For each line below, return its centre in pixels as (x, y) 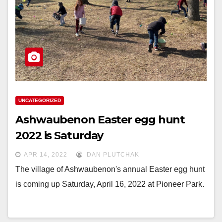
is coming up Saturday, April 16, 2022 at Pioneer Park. (110, 184)
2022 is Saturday (59, 136)
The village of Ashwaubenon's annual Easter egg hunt (110, 169)
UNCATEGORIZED (40, 100)
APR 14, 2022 (46, 155)
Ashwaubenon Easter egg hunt (100, 120)
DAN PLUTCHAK (112, 155)
